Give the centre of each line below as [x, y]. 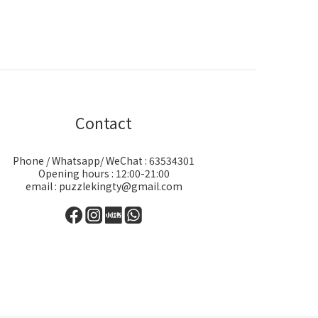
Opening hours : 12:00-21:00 [104, 173]
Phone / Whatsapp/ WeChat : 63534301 [104, 160]
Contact [104, 122]
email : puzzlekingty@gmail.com [104, 186]
